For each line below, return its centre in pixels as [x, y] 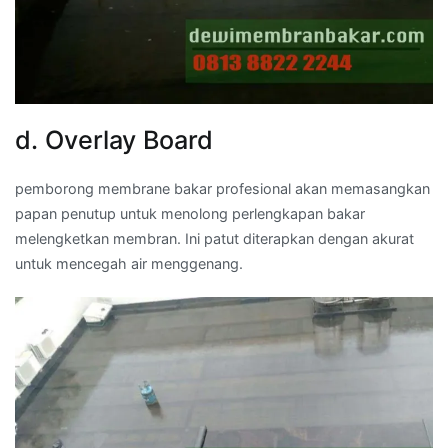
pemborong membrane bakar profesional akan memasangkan [222, 189]
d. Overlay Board [114, 140]
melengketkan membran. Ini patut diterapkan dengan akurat [214, 239]
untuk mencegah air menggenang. [129, 264]
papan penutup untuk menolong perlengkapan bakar [190, 214]
